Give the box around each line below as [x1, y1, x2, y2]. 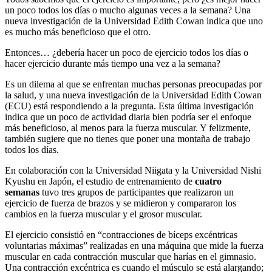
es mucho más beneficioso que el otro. [5, 27, 151, 38]
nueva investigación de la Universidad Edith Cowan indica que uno [5, 16, 263, 27]
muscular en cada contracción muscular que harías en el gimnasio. [5, 251, 256, 262]
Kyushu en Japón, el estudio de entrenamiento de [5, 176, 195, 187]
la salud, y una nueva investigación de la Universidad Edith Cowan [5, 90, 262, 101]
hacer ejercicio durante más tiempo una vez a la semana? [5, 58, 220, 69]
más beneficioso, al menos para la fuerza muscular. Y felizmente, [5, 123, 251, 134]
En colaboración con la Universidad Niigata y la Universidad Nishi [5, 165, 261, 176]
